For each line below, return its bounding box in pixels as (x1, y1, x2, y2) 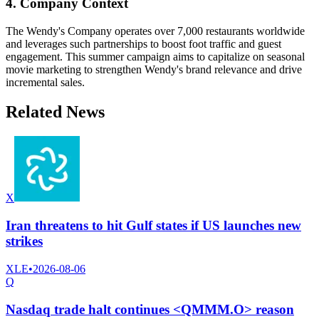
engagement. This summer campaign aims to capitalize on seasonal (6, 50, 305, 63)
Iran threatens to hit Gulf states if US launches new (6, 218, 301, 234)
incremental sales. (6, 75, 85, 88)
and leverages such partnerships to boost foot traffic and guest (6, 37, 281, 50)
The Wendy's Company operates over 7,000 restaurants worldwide (6, 24, 305, 37)
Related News (6, 103, 105, 122)
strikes (6, 234, 43, 249)
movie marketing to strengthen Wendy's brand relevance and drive (6, 63, 302, 75)
